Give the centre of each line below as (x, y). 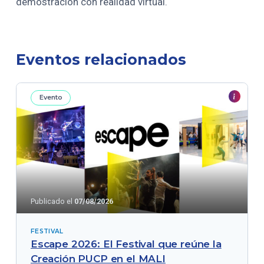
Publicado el (52, 201)
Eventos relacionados (101, 59)
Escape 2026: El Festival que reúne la (126, 244)
